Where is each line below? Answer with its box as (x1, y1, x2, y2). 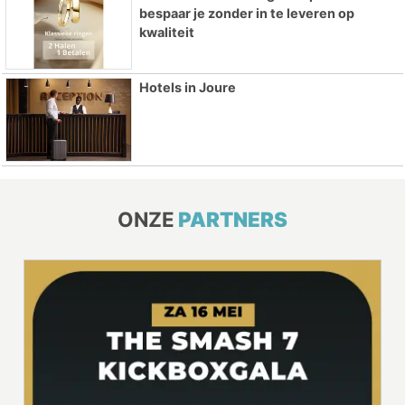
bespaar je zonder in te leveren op (138, 5, 354, 21)
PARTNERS (178, 207, 287, 232)
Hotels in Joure (138, 79, 236, 95)
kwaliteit (138, 24, 194, 40)
